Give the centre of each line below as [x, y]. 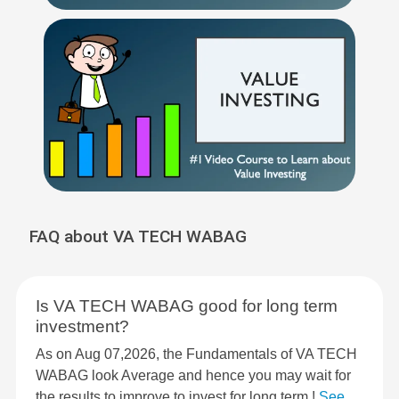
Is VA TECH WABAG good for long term [187, 306]
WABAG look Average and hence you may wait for [193, 376]
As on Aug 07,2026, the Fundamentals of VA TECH [196, 354]
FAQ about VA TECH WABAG [138, 237]
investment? [82, 327]
